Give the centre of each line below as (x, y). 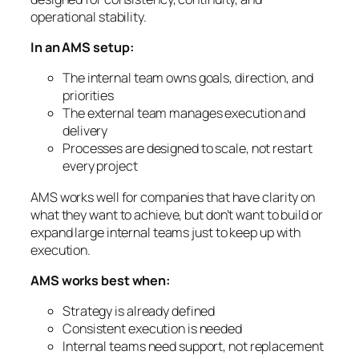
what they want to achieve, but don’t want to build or (177, 214)
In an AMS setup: (83, 48)
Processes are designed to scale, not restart (188, 149)
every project (100, 166)
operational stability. (89, 16)
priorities (89, 96)
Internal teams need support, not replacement (193, 347)
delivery (85, 131)
